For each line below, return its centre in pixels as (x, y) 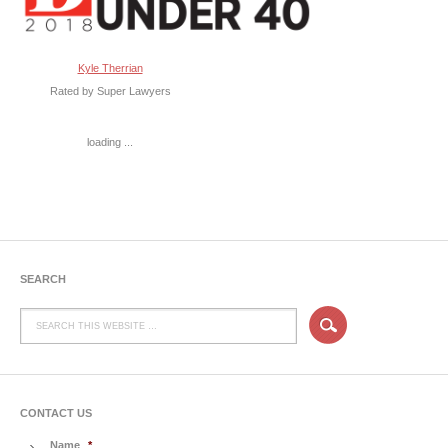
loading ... (110, 142)
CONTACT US (56, 413)
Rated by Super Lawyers (110, 91)
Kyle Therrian (110, 68)
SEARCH (43, 279)
